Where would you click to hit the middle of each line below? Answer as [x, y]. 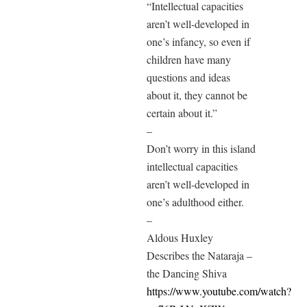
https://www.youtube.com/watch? [219, 291]
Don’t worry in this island [201, 148]
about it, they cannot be [197, 95]
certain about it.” [182, 112]
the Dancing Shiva [187, 273]
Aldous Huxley [180, 237]
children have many [189, 59]
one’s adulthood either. [195, 201]
